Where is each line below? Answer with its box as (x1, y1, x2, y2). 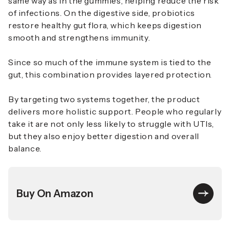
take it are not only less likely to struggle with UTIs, (8, 119, 215, 129)
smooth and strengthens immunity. (8, 32, 152, 43)
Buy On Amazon (16, 187, 93, 200)
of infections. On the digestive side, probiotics (8, 8, 195, 18)
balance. (8, 143, 42, 154)
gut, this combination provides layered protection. (8, 69, 213, 80)
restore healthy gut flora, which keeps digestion (8, 20, 202, 31)
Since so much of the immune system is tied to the (8, 57, 212, 68)
